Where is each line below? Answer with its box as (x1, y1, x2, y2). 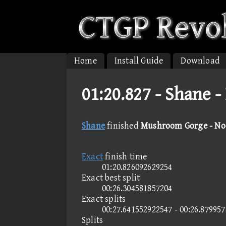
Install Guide (114, 55, 163, 66)
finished (105, 121, 141, 131)
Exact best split (82, 173, 140, 183)
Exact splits (82, 194, 126, 204)
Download (181, 55, 220, 66)
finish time (103, 151, 147, 162)
